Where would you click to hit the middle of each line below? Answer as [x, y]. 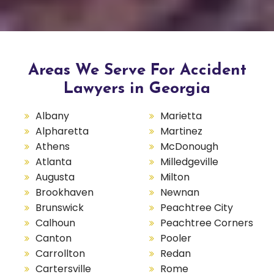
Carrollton [60, 254]
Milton [175, 177]
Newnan [180, 193]
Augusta [55, 177]
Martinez [181, 131]
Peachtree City [196, 208]
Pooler [176, 239]
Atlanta [54, 162]
